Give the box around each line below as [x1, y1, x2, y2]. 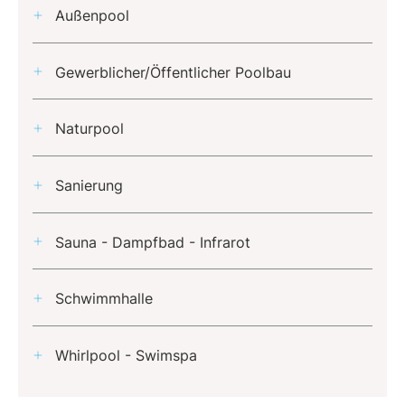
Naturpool [55, 119, 124, 138]
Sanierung [55, 175, 123, 194]
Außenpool [55, 5, 129, 24]
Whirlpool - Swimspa [55, 345, 197, 364]
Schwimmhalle [55, 288, 153, 307]
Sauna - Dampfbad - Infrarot [55, 232, 250, 251]
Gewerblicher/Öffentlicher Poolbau [55, 62, 291, 81]
